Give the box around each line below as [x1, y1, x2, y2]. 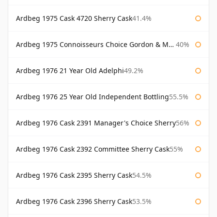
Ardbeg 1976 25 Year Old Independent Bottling [16, 92, 169, 102]
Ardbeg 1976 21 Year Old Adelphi [16, 66, 124, 76]
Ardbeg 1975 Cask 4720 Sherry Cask [16, 14, 132, 23]
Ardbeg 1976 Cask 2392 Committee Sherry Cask [16, 144, 170, 154]
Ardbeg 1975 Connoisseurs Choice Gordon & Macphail [16, 40, 169, 49]
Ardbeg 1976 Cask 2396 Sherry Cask [16, 197, 132, 206]
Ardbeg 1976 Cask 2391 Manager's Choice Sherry [16, 118, 176, 128]
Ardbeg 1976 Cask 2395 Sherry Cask [16, 170, 132, 180]
